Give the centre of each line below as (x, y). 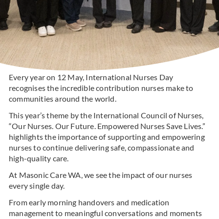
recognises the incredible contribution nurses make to (101, 88)
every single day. (37, 186)
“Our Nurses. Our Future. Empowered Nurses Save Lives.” (107, 126)
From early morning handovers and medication (89, 202)
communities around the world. (62, 99)
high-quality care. (39, 158)
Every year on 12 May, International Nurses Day (91, 77)
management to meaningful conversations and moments (105, 213)
